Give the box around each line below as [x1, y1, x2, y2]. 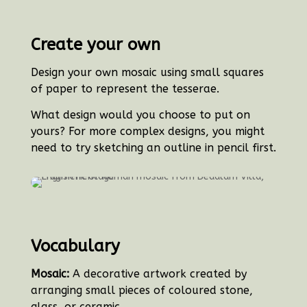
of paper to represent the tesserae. [30, 82, 219, 96]
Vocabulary [30, 236, 120, 256]
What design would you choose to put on [30, 108, 250, 122]
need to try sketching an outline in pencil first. [30, 141, 276, 155]
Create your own [30, 35, 160, 55]
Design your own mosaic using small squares [30, 66, 264, 79]
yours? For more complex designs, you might [30, 125, 265, 138]
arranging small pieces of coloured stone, [30, 284, 253, 297]
